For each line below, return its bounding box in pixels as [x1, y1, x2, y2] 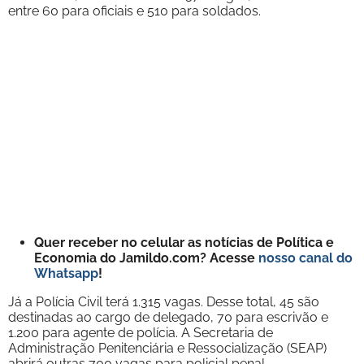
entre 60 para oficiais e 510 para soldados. [8, 2, 261, 19]
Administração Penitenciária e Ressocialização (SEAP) [8, 340, 327, 356]
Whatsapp [34, 265, 98, 281]
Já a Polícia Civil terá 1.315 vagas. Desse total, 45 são [8, 293, 319, 310]
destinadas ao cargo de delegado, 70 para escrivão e [8, 309, 328, 325]
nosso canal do [258, 249, 353, 266]
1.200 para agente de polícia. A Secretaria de [8, 324, 273, 340]
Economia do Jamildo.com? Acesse [34, 249, 258, 266]
